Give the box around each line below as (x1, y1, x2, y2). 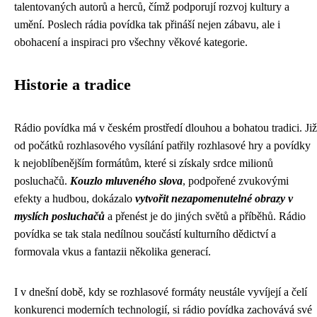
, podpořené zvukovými (183, 175, 289, 187)
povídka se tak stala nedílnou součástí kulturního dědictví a (14, 228, 276, 240)
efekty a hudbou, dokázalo (14, 192, 135, 204)
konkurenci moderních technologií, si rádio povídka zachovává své (14, 304, 312, 316)
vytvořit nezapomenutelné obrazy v (135, 192, 293, 204)
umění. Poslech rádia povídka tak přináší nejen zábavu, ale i (14, 18, 280, 30)
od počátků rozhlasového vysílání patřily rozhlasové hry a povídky (14, 139, 311, 151)
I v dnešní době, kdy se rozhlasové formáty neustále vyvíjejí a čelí (14, 286, 307, 298)
